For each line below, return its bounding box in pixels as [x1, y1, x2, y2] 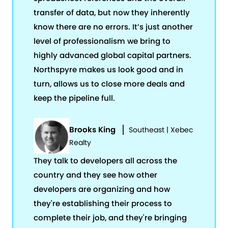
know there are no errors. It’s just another [34, 21, 193, 32]
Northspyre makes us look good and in [34, 64, 183, 75]
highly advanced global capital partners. [34, 49, 191, 61]
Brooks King [69, 124, 116, 135]
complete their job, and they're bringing [34, 212, 187, 223]
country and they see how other [34, 169, 157, 180]
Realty [69, 137, 91, 148]
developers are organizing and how [34, 183, 170, 194]
